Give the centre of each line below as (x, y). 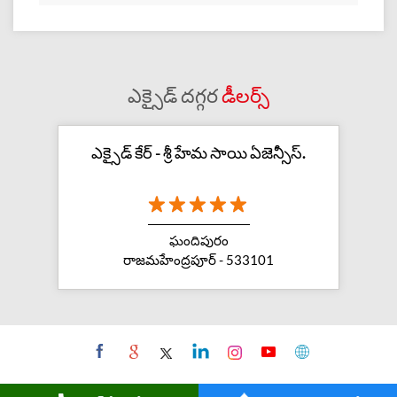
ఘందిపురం (198, 240)
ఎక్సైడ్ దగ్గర (175, 96)
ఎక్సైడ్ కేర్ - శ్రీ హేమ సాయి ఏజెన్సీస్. (198, 153)
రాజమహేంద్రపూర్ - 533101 (198, 259)
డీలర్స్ (245, 96)
